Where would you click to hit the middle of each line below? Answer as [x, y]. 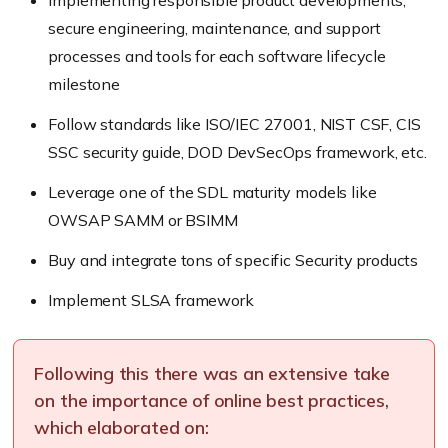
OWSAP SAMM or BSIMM [143, 219]
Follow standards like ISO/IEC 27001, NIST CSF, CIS [234, 123]
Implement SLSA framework [151, 299]
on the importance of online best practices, [211, 400]
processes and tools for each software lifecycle [217, 55]
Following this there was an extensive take [212, 373]
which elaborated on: [121, 427]
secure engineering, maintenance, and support [214, 27]
